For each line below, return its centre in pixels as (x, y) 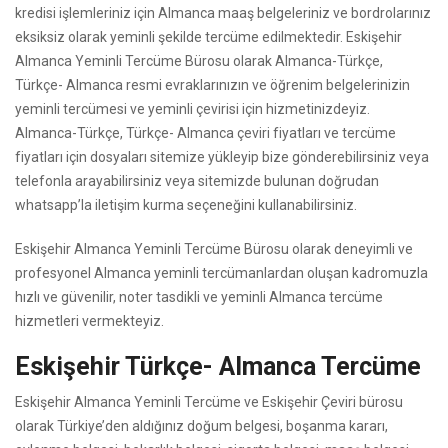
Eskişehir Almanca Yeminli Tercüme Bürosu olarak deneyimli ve (214, 249)
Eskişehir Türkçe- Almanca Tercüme (218, 366)
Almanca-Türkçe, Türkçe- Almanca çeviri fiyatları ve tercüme (205, 133)
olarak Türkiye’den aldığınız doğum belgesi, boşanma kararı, (201, 426)
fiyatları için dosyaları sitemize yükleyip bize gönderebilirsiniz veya (222, 157)
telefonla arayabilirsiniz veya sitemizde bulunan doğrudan (197, 181)
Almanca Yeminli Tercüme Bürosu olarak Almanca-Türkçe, (199, 61)
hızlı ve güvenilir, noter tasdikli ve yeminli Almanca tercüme (199, 297)
